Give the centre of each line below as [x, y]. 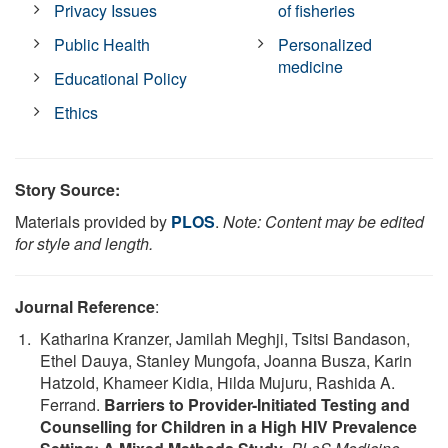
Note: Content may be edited [323, 221]
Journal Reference [85, 306]
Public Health [102, 44]
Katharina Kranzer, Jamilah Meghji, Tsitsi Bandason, [225, 338]
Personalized [325, 44]
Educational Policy [121, 78]
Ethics [76, 112]
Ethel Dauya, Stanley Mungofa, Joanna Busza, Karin [226, 360]
